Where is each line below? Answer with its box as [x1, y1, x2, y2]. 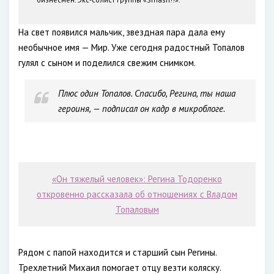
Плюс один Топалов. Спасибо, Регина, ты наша [58, 87, 235, 99]
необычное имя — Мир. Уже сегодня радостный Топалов [18, 42, 245, 53]
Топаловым [115, 204, 159, 215]
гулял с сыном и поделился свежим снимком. [18, 57, 196, 68]
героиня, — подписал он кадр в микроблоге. [58, 103, 225, 114]
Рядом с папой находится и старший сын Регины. [18, 246, 217, 258]
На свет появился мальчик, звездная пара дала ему [18, 26, 225, 38]
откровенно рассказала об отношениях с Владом [37, 188, 237, 200]
